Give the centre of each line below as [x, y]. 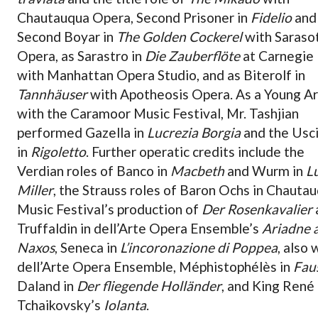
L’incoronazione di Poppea [199, 247]
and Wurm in [265, 170]
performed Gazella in [82, 132]
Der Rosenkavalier [257, 209]
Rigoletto [58, 151]
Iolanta [125, 305]
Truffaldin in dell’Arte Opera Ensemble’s [139, 228]
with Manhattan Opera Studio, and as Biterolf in [161, 75]
